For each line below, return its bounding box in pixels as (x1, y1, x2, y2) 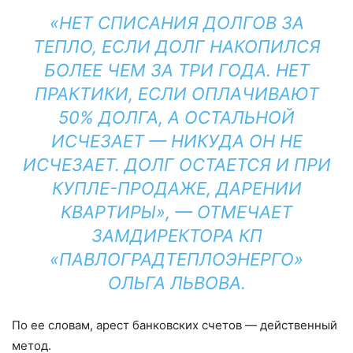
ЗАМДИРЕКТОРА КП (91, 225, 262, 246)
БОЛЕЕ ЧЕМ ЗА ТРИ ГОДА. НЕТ (43, 59, 310, 80)
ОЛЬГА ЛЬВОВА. (107, 272, 246, 293)
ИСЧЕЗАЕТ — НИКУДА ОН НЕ (50, 130, 303, 151)
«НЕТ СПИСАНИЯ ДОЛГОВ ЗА (49, 12, 304, 33)
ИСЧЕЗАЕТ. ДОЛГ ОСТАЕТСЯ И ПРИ (22, 154, 331, 175)
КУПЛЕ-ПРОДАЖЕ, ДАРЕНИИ (51, 177, 302, 199)
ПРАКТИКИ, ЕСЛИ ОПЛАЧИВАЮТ (34, 83, 319, 104)
